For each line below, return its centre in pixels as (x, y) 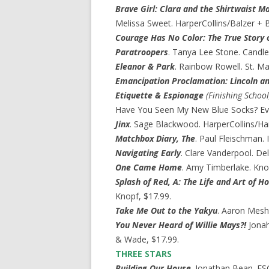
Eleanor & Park (145, 66)
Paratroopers (142, 52)
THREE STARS (144, 254)
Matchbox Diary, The (155, 138)
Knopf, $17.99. (143, 196)
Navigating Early (148, 153)
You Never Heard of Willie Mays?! (181, 225)
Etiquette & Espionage (159, 95)
